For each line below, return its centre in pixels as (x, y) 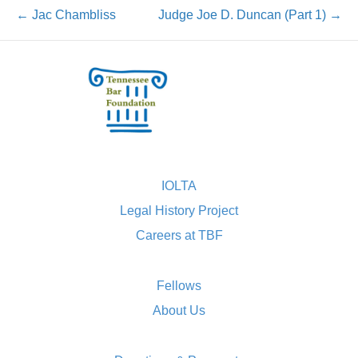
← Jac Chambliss (66, 15)
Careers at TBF (179, 235)
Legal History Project (179, 211)
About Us (179, 310)
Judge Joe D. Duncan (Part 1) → (250, 15)
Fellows (179, 286)
